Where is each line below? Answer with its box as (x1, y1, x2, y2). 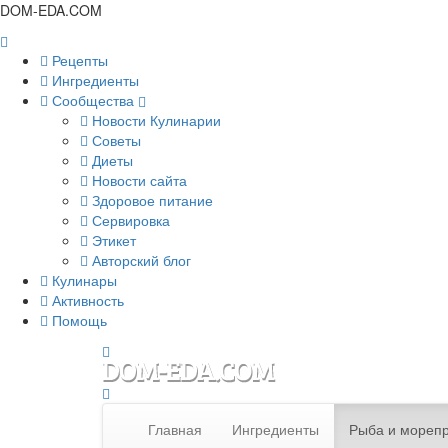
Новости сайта (88, 170, 187, 190)
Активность (48, 290, 124, 310)
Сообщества (48, 90, 138, 110)
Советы (88, 130, 141, 150)
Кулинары (48, 270, 117, 290)
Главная (148, 419, 202, 440)
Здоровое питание (88, 190, 213, 210)
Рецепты (48, 50, 108, 70)
